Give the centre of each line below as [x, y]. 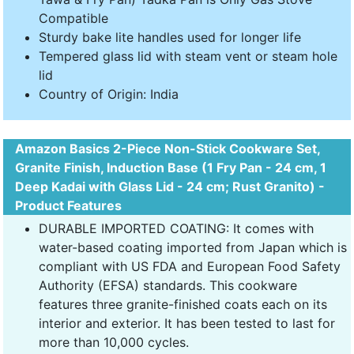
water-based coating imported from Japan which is [193, 247]
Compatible [73, 18]
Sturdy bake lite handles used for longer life [170, 37]
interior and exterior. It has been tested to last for [187, 323]
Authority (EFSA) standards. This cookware [168, 285]
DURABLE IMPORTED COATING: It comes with [176, 228]
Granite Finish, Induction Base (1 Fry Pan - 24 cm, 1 [171, 167]
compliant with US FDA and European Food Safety [190, 266]
